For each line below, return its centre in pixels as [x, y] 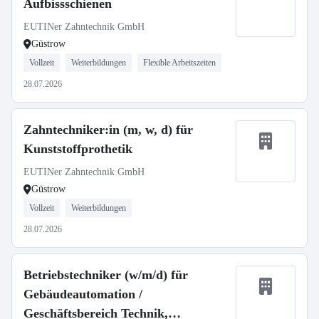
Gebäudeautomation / [83, 294]
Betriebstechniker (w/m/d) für [106, 275]
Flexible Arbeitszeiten [179, 63]
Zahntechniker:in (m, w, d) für [108, 130]
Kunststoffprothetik [78, 149]
